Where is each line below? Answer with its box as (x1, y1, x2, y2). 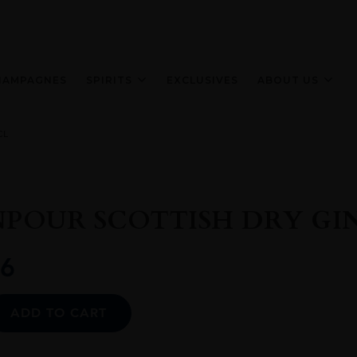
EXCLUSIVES (167, 73, 238, 86)
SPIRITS (86, 73, 132, 86)
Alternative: (131, 295, 197, 309)
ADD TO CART (10, 305, 107, 321)
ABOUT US (257, 73, 319, 86)
